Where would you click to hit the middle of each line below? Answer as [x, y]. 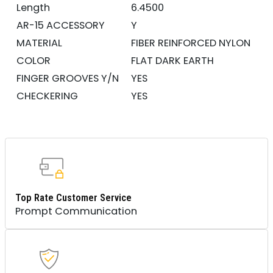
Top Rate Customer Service [73, 197]
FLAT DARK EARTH [172, 60]
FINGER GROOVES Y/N [72, 78]
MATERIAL [44, 43]
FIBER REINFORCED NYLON [190, 43]
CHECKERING [52, 96]
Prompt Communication [76, 211]
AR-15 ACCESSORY [65, 25]
